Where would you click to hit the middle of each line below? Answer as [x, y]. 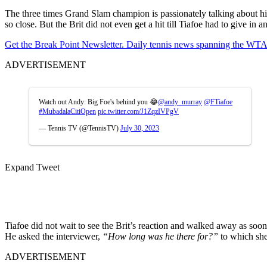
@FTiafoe [218, 102]
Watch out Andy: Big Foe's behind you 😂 [98, 102]
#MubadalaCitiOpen [67, 111]
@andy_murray [180, 102]
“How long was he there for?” [160, 236]
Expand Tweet [32, 167]
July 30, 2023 [140, 128]
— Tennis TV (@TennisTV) [80, 128]
